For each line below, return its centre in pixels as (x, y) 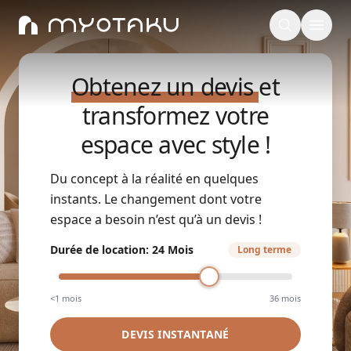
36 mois (285, 298)
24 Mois (173, 249)
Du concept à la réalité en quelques (154, 178)
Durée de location (98, 249)
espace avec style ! (175, 144)
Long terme (264, 249)
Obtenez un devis (165, 86)
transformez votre (175, 115)
